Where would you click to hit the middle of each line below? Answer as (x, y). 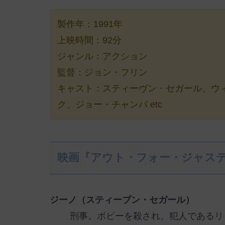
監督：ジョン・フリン (102, 73)
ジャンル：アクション (102, 57)
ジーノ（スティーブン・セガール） (122, 200)
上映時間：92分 (89, 40)
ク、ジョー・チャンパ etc (110, 105)
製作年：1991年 (90, 24)
